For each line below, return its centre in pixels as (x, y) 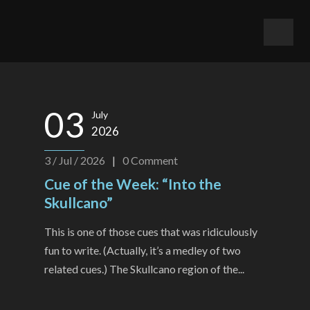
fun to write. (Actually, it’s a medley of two (143, 250)
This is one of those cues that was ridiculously (151, 231)
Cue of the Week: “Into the (133, 184)
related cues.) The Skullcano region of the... (144, 269)
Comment (154, 160)
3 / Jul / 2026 (75, 160)
